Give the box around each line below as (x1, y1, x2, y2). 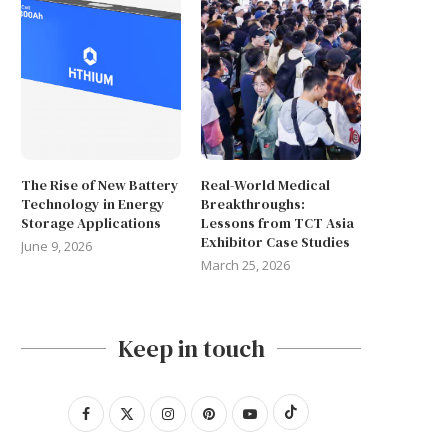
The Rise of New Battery (21, 174, 179, 195)
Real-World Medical (201, 174, 331, 195)
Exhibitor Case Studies (201, 231, 351, 252)
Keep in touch (117, 331, 265, 365)
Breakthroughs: (201, 193, 306, 214)
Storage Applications (21, 212, 161, 233)
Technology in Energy (21, 193, 165, 214)
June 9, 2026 (21, 236, 92, 255)
